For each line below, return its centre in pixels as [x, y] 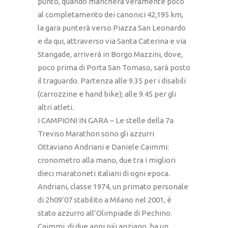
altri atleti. [56, 107]
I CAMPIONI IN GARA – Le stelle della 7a [106, 121]
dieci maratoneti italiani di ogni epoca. [104, 174]
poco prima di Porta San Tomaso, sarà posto [114, 68]
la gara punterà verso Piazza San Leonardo [112, 28]
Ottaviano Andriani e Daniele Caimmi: [103, 147]
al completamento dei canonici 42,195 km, [110, 15]
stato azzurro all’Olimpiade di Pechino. [105, 213]
